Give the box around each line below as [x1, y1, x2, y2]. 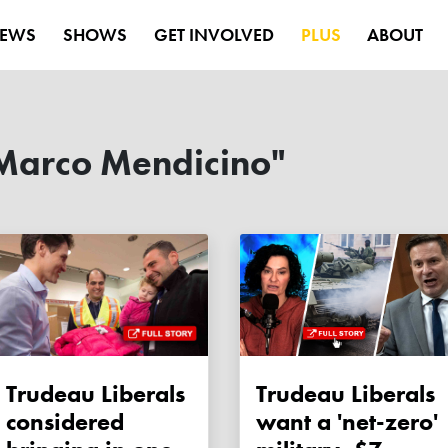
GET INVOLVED [153, 22, 274, 47]
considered [6, 406, 124, 438]
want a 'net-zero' [256, 406, 438, 438]
